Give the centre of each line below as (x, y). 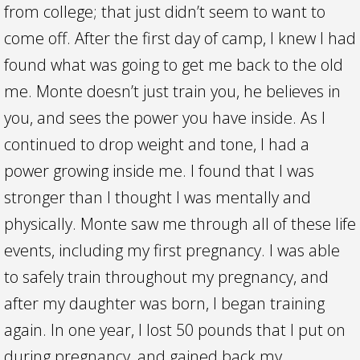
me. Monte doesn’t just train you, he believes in (172, 91)
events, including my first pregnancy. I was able (172, 250)
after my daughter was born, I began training (164, 303)
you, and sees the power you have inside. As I (165, 118)
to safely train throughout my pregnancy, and (166, 277)
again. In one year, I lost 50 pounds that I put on (175, 330)
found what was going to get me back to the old (174, 65)
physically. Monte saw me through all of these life (180, 224)
